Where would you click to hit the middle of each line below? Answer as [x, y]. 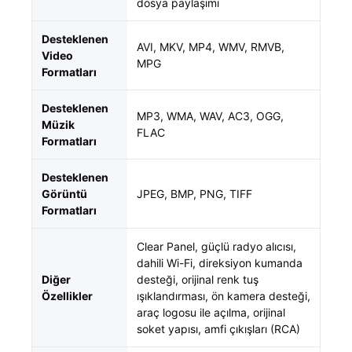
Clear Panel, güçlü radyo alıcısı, [216, 246]
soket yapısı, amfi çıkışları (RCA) [218, 329]
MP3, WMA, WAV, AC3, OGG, [210, 116]
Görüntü [64, 194]
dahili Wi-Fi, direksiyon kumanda [220, 263]
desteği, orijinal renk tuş [198, 279]
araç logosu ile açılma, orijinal [211, 312]
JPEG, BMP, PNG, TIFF [194, 194]
